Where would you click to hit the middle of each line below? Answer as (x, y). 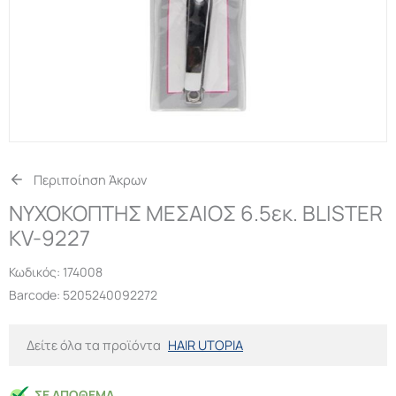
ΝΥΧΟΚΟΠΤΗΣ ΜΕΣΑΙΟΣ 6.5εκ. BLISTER (196, 213)
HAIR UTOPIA (206, 345)
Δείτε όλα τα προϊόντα (94, 345)
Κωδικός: (36, 272)
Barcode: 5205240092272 (83, 295)
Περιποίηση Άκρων (90, 180)
